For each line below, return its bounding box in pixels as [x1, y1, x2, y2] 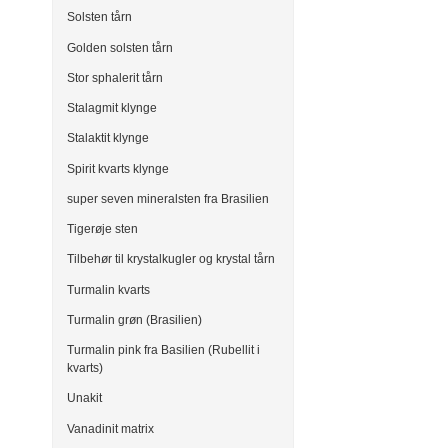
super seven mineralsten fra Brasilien [67, 191, 269, 206]
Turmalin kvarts [67, 282, 150, 297]
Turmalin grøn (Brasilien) [67, 312, 202, 327]
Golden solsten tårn [67, 40, 173, 55]
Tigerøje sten [67, 222, 138, 237]
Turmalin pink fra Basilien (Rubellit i [67, 343, 260, 358]
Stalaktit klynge [67, 131, 149, 146]
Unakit [67, 391, 102, 406]
